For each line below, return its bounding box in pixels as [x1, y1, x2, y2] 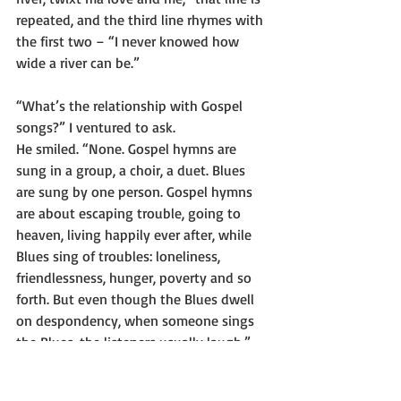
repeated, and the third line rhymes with [16, 11, 267, 29]
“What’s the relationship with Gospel [16, 97, 246, 115]
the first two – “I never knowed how [16, 32, 243, 50]
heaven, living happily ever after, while [16, 226, 255, 243]
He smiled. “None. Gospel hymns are [16, 140, 240, 158]
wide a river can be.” [16, 54, 140, 72]
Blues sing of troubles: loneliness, [16, 247, 224, 265]
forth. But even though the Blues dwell [16, 290, 258, 308]
